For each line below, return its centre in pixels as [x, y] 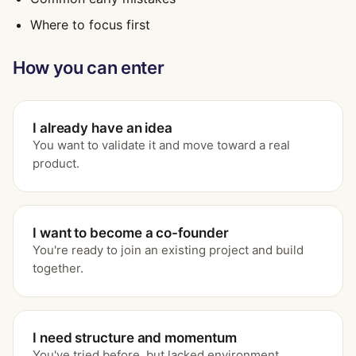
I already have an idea [103, 128]
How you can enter [89, 68]
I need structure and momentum [135, 338]
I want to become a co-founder [131, 233]
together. [58, 268]
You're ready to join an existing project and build [168, 250]
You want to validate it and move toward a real [161, 145]
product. [56, 163]
